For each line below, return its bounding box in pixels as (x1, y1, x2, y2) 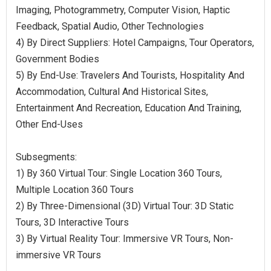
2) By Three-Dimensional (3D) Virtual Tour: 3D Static (16, 200, 233, 212)
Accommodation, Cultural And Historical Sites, (16, 85, 208, 97)
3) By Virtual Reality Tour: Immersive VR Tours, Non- (16, 232, 233, 244)
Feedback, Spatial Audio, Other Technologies (16, 20, 204, 32)
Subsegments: (16, 151, 77, 163)
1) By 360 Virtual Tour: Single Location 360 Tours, (16, 167, 222, 179)
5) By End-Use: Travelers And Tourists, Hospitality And (16, 69, 244, 81)
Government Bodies (16, 53, 99, 65)
